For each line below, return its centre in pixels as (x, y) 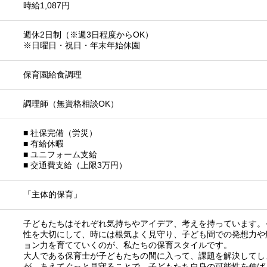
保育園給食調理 (52, 74)
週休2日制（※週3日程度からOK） (88, 34)
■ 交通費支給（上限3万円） (75, 165)
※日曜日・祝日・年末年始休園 (82, 45)
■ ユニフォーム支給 (60, 154)
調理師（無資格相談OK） (71, 103)
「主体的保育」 (52, 194)
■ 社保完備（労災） (60, 133)
